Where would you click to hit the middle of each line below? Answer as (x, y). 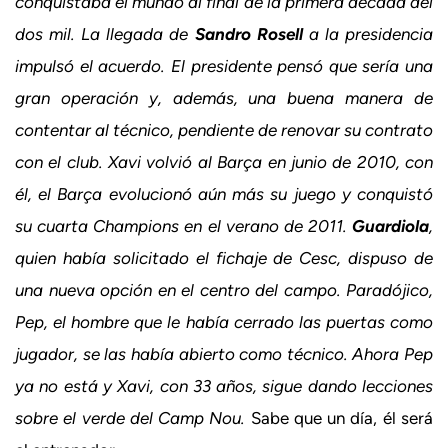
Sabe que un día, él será (339, 417)
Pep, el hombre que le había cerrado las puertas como (224, 321)
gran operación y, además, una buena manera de (224, 97)
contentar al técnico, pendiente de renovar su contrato (224, 129)
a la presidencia (368, 33)
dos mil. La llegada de (105, 33)
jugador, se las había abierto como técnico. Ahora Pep (224, 353)
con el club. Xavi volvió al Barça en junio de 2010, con (224, 161)
